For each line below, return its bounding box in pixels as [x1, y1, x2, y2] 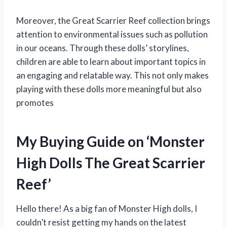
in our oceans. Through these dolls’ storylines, [16, 42, 189, 53]
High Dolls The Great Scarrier [16, 154, 205, 171]
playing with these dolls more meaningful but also [16, 83, 202, 94]
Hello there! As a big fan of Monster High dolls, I [16, 203, 197, 214]
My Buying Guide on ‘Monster [16, 132, 205, 150]
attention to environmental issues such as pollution [16, 28, 208, 40]
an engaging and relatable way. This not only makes [16, 69, 209, 81]
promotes [16, 97, 54, 108]
